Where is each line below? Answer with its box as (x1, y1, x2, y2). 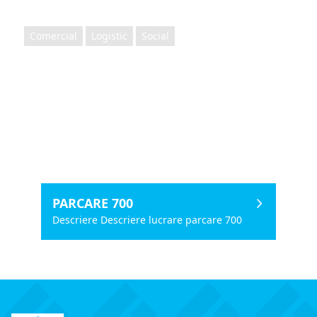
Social (142, 29, 169, 42)
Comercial (30, 29, 77, 42)
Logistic (91, 29, 127, 42)
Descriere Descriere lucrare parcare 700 (52, 213, 242, 226)
